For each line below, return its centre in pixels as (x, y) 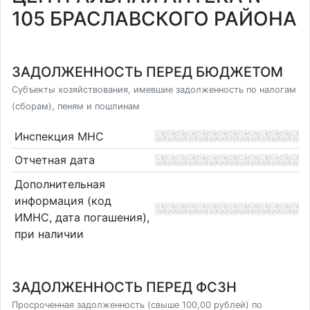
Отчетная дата (54, 160)
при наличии (49, 234)
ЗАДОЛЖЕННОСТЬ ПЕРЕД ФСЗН (124, 287)
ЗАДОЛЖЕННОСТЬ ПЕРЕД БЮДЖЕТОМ (147, 72)
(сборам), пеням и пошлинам (76, 106)
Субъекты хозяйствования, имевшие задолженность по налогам (154, 90)
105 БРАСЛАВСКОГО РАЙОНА (154, 19)
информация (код (63, 200)
